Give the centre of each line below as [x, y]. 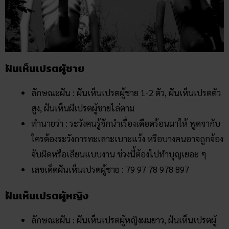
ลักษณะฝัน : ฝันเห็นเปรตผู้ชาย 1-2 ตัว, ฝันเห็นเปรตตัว [126, 92]
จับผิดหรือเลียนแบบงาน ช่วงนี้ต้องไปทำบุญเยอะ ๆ [119, 154]
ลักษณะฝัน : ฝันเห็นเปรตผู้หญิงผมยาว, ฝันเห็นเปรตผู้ [124, 220]
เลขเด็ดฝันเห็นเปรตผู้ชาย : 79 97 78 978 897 [110, 169]
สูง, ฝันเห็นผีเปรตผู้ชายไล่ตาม [83, 108]
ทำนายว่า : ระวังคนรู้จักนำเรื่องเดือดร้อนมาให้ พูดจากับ [126, 123]
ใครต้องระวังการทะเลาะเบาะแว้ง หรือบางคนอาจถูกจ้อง [127, 138]
